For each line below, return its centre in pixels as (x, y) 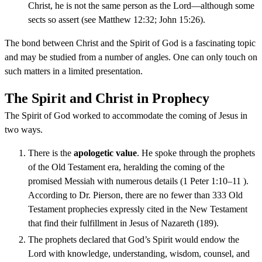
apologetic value (105, 153)
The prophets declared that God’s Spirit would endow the (134, 239)
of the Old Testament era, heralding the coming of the (126, 167)
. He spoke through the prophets (196, 153)
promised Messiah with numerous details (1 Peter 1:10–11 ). (138, 181)
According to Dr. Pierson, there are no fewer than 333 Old (135, 195)
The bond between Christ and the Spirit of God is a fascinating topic (130, 43)
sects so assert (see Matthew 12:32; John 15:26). (117, 19)
